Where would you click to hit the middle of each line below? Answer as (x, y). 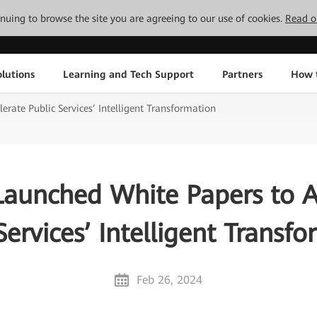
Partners (242, 74)
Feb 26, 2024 (170, 280)
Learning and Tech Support (128, 74)
